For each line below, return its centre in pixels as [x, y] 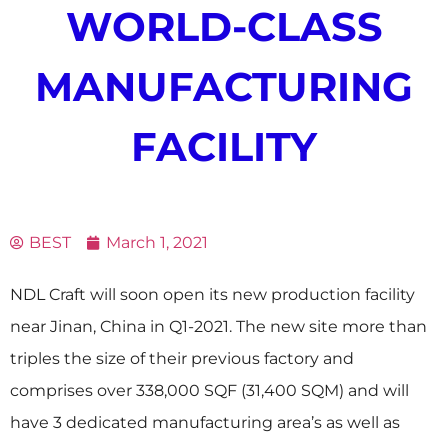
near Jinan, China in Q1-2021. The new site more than [218, 327]
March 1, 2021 [157, 243]
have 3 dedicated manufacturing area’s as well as [205, 423]
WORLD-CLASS [224, 27]
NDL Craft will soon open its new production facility [212, 295]
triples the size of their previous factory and [182, 359]
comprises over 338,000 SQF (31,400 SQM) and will [209, 391]
